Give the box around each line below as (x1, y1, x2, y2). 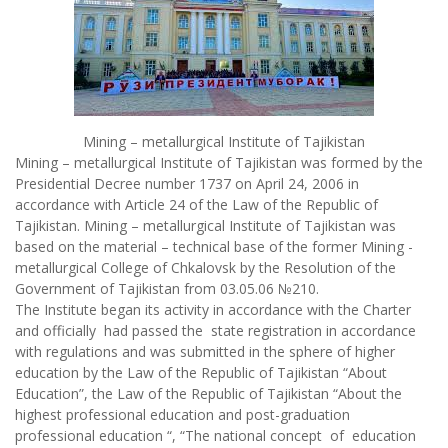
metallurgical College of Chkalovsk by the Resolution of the (15, 258, 396, 277)
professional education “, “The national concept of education (15, 426, 416, 445)
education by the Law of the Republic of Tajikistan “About (15, 363, 387, 382)
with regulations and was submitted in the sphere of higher (15, 342, 395, 361)
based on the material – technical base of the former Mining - (15, 237, 413, 256)
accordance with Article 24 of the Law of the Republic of (15, 195, 378, 214)
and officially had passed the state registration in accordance (15, 321, 416, 340)
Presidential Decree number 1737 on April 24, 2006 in (15, 174, 359, 193)
